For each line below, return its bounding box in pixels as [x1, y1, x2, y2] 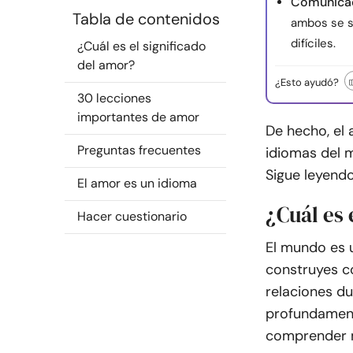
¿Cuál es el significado [77, 38, 206, 54]
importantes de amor [77, 109, 199, 125]
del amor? [77, 57, 135, 73]
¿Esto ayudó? [275, 76, 339, 89]
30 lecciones [77, 90, 151, 106]
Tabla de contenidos [72, 9, 220, 29]
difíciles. [291, 35, 336, 51]
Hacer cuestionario [77, 208, 187, 225]
